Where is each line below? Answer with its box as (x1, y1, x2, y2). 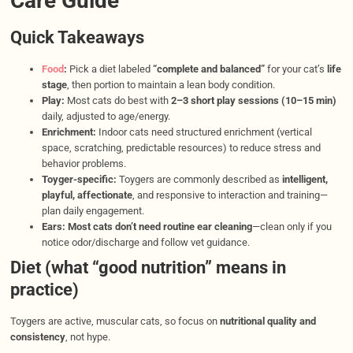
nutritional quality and (219, 315, 316, 328)
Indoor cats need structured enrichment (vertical (95, 126, 312, 139)
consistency (9, 331, 65, 344)
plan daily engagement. (41, 205, 144, 217)
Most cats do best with (64, 95, 171, 107)
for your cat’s (264, 63, 327, 76)
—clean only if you (251, 221, 332, 233)
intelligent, (281, 173, 328, 186)
